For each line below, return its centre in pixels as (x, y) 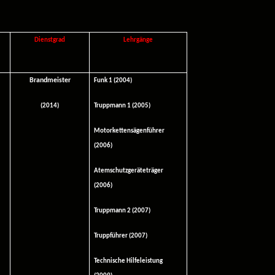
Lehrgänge (138, 40)
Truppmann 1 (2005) (122, 106)
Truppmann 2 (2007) (122, 211)
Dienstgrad (50, 40)
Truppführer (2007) (121, 236)
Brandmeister (50, 80)
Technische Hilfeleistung (129, 261)
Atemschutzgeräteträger (129, 171)
